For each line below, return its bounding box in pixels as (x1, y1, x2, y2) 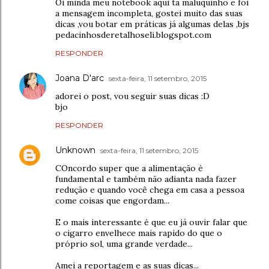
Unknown (55, 144, 95, 156)
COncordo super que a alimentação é (55, 162, 203, 174)
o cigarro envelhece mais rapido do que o (55, 227, 222, 238)
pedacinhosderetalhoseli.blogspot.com (55, 29, 211, 40)
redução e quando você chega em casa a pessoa (55, 184, 244, 195)
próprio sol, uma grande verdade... (55, 238, 193, 249)
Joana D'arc (55, 72, 104, 83)
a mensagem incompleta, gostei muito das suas (55, 7, 243, 19)
